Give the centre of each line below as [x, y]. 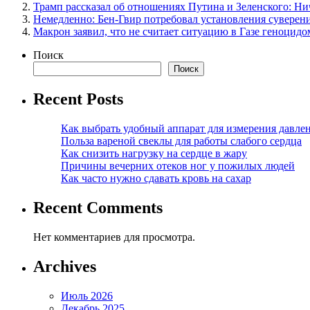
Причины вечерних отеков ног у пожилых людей [178, 165]
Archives [65, 266]
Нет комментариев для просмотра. [114, 237]
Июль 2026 [87, 295]
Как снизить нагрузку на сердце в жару [154, 153]
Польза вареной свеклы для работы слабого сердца [181, 140]
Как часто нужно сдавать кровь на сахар [156, 178]
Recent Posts [78, 99]
